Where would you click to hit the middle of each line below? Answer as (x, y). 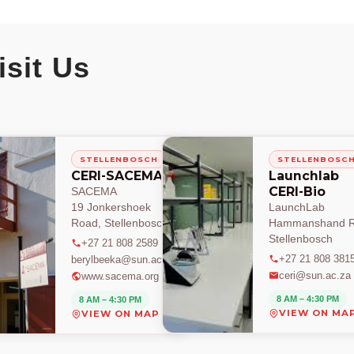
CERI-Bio (298, 192)
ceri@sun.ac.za (315, 276)
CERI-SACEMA (117, 176)
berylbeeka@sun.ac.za (124, 260)
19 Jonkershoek (111, 208)
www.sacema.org (121, 277)
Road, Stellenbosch (120, 224)
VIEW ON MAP (121, 314)
